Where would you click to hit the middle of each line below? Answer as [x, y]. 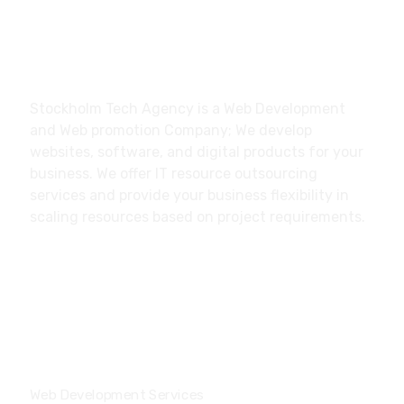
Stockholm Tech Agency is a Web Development [187, 109]
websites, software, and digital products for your [196, 152]
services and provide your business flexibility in [189, 195]
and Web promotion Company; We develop [170, 130]
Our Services [86, 358]
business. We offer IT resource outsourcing [173, 174]
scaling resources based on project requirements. [197, 217]
